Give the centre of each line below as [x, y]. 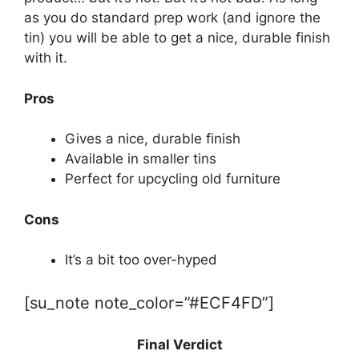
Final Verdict [179, 345]
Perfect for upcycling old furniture [173, 179]
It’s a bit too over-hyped [141, 260]
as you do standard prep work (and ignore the [172, 18]
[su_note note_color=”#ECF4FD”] [149, 303]
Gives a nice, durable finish [153, 139]
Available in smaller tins [141, 159]
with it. [46, 58]
